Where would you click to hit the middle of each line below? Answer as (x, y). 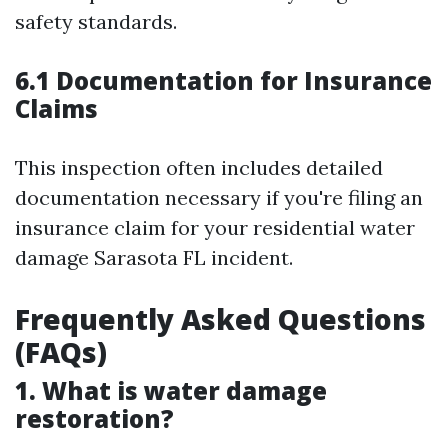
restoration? (94, 418)
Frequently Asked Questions (220, 318)
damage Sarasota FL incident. (154, 257)
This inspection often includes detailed (199, 167)
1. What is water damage (171, 390)
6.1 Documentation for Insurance (223, 80)
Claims (56, 108)
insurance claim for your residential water (215, 227)
